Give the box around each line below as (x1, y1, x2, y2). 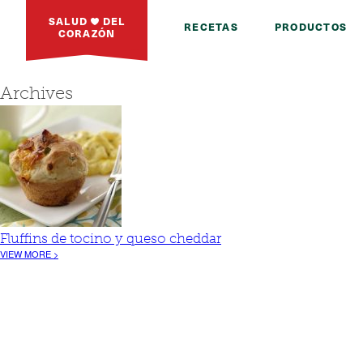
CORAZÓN (58, 24, 116, 41)
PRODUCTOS (274, 19, 347, 34)
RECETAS (184, 19, 238, 34)
